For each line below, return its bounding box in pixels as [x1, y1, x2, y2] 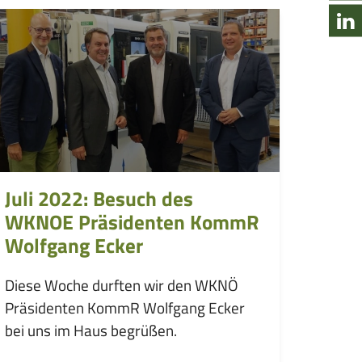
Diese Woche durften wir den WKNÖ [4, 273, 238, 297]
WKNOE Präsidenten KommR [4, 207, 259, 238]
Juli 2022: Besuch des [4, 183, 193, 215]
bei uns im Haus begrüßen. [4, 318, 177, 343]
